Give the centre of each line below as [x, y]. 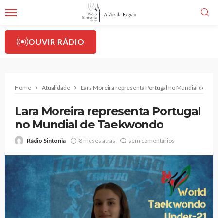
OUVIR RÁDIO [56, 42]
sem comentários [152, 140]
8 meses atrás [97, 140]
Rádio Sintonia [46, 140]
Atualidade [56, 87]
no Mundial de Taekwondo [89, 124]
